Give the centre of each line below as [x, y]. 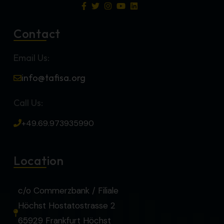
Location [39, 161]
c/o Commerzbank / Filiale [68, 191]
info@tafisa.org [53, 78]
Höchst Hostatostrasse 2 [67, 206]
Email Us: [31, 58]
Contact [37, 34]
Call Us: [28, 103]
